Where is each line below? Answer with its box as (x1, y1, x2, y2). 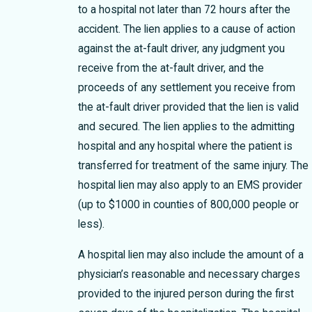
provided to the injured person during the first (77, 287, 294, 300)
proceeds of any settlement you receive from (77, 81, 295, 95)
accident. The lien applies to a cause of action (77, 23, 295, 36)
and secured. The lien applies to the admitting (77, 120, 295, 134)
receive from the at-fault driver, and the (77, 62, 264, 75)
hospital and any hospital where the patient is (77, 140, 292, 153)
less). (77, 218, 104, 231)
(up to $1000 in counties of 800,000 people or (77, 198, 299, 212)
